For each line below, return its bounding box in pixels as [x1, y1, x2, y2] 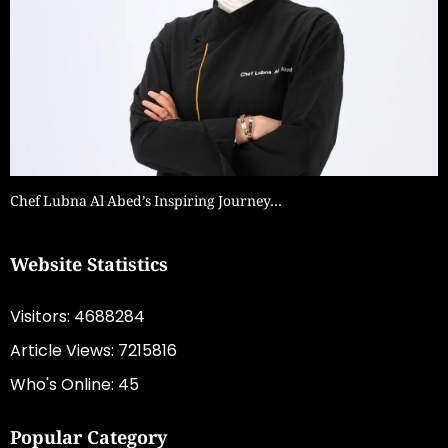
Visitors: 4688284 [10, 304, 145, 328]
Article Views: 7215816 [10, 338, 177, 362]
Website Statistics [10, 251, 168, 276]
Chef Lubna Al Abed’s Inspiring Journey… [10, 190, 282, 215]
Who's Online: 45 [10, 372, 139, 396]
